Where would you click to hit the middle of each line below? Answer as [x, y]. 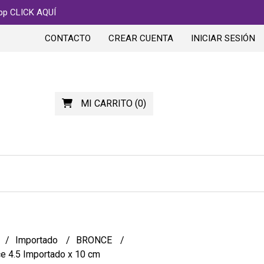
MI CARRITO [106, 103]
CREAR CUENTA [141, 38]
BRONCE [95, 240]
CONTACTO [68, 38]
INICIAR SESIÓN [223, 38]
